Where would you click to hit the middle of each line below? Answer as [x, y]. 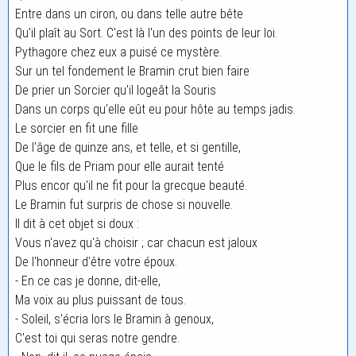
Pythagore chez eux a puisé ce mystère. [118, 52]
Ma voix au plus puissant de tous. [101, 300]
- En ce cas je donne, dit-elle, [88, 281]
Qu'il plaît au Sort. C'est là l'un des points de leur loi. [146, 33]
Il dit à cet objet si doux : [77, 224]
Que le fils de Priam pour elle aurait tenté [120, 166]
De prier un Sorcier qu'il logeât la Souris [116, 90]
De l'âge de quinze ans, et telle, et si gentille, [128, 147]
